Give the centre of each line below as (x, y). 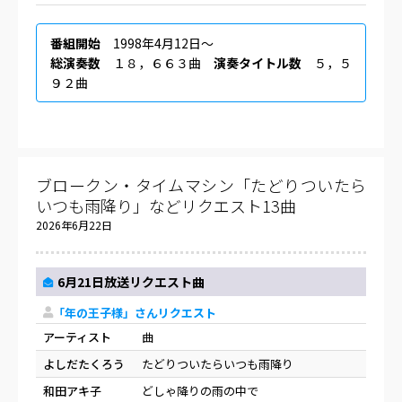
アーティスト (77, 337)
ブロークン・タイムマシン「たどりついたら (201, 184)
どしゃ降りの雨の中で (200, 391)
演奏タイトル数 (258, 62)
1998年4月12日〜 (157, 43)
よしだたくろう (84, 364)
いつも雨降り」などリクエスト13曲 (166, 205)
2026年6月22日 (74, 224)
